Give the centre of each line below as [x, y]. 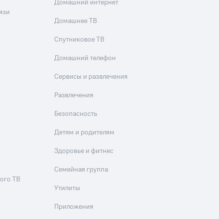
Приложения [74, 207]
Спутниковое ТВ [79, 40]
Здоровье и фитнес [84, 151]
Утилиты [67, 188]
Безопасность [76, 114]
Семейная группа [81, 170]
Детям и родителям [85, 132]
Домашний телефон [85, 58]
